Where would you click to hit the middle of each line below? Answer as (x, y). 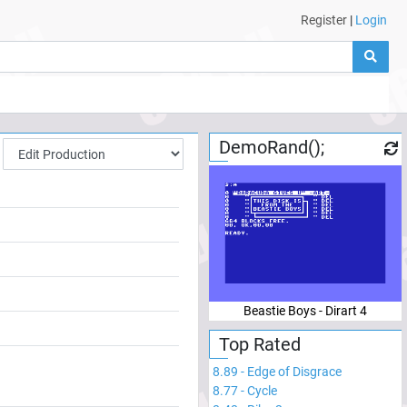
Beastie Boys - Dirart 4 (305, 310)
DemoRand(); (272, 147)
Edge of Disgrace (294, 371)
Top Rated (260, 344)
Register (323, 20)
